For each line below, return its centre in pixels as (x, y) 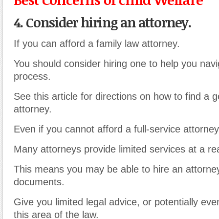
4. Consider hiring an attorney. (102, 22)
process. (32, 76)
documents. (39, 182)
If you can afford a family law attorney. (97, 44)
